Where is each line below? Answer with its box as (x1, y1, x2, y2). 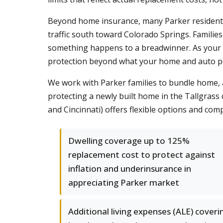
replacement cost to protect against (68, 149, 215, 160)
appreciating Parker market (68, 177, 179, 188)
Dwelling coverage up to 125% (68, 135, 190, 146)
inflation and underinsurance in (68, 163, 191, 174)
